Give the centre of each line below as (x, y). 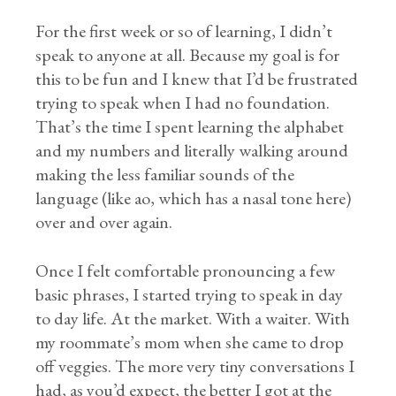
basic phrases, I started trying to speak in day (190, 294)
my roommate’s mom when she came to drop (190, 342)
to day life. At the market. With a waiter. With (193, 318)
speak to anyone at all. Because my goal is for (188, 54)
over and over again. (106, 221)
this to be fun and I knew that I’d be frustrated (197, 78)
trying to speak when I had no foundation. (183, 102)
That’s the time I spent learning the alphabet (190, 126)
